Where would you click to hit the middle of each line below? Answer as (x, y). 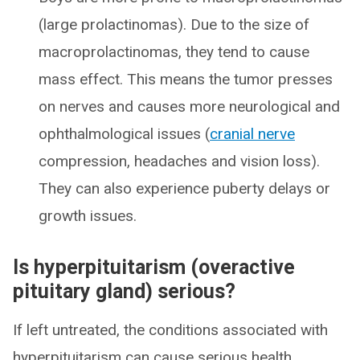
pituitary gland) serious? (124, 291)
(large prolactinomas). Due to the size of (174, 25)
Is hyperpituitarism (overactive (154, 267)
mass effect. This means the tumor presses (186, 79)
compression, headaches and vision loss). (179, 161)
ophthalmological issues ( (124, 134)
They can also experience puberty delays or (184, 188)
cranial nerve (252, 134)
